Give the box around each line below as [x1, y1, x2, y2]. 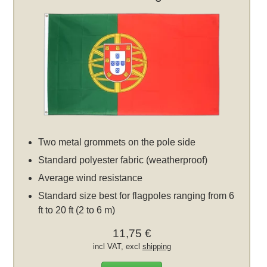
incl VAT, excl [92, 241, 142, 251]
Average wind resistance [38, 172, 143, 183]
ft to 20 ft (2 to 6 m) [38, 204, 116, 215]
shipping [142, 241, 171, 251]
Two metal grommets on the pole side [38, 136, 196, 147]
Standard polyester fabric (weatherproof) [38, 154, 208, 165]
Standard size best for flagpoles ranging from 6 [38, 190, 235, 201]
